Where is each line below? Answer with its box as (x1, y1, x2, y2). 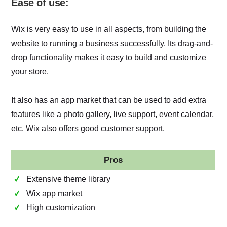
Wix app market (26, 189, 83, 198)
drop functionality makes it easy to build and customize (11, 53, 207, 62)
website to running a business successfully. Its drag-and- (11, 39, 213, 48)
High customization (26, 203, 96, 212)
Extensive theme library (26, 175, 111, 184)
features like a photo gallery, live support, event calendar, (11, 110, 214, 119)
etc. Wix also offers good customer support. (11, 124, 165, 133)
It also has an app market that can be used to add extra (11, 96, 207, 105)
